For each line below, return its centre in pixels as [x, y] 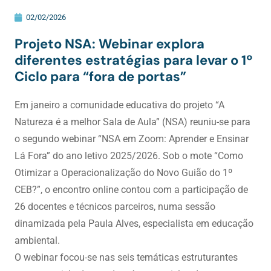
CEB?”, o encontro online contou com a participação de [131, 190]
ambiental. [37, 240]
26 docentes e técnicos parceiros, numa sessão [115, 207]
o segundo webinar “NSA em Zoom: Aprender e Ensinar [131, 139]
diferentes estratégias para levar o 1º [133, 60]
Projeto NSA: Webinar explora [109, 44]
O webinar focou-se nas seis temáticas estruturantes [126, 257]
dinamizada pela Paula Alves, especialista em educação [134, 224]
